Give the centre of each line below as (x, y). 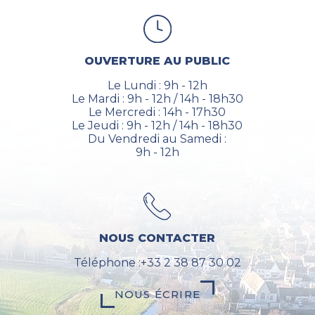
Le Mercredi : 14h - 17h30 (157, 112)
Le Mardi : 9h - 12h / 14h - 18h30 (157, 99)
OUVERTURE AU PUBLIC (157, 61)
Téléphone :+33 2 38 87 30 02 (157, 263)
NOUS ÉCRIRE (157, 295)
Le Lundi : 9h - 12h (157, 85)
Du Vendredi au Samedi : (157, 139)
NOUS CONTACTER (157, 238)
